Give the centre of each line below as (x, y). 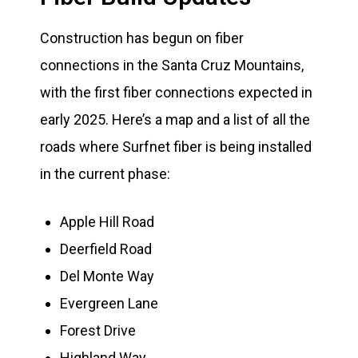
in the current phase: (105, 174)
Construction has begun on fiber (142, 38)
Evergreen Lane (109, 303)
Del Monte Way (107, 276)
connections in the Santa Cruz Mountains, (172, 65)
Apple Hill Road (107, 222)
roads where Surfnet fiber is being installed (176, 147)
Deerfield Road (106, 249)
